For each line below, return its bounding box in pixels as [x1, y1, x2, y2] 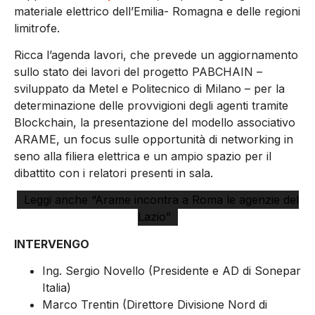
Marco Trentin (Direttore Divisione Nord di [42, 297, 267, 312]
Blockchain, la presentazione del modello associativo [14, 115, 295, 129]
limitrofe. [14, 20, 60, 35]
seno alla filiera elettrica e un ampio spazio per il [14, 148, 271, 163]
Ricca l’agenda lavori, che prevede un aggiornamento [14, 47, 298, 62]
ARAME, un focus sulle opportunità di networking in [14, 131, 293, 146]
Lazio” [137, 210, 171, 224]
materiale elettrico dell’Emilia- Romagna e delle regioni [14, 4, 300, 18]
